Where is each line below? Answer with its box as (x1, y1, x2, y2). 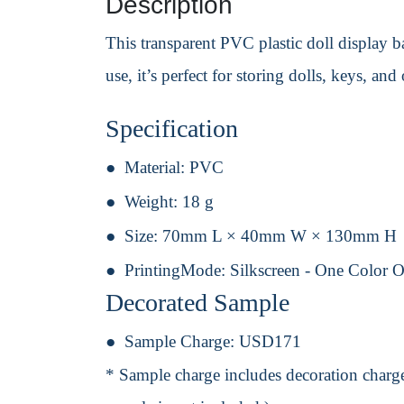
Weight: (124, 192, 182, 212)
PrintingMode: (124, 261, 230, 280)
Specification (106, 115, 238, 143)
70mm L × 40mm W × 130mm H (162, 226, 397, 246)
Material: (124, 158, 189, 178)
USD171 (239, 332, 301, 352)
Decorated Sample (106, 289, 289, 317)
